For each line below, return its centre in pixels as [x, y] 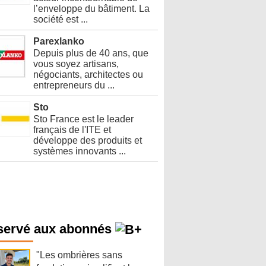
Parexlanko [59, 41]
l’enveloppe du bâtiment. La [91, 8]
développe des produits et [88, 140]
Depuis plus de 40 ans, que [91, 53]
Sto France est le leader [83, 119]
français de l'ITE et [72, 129]
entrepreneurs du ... [74, 85]
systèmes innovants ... [80, 151]
